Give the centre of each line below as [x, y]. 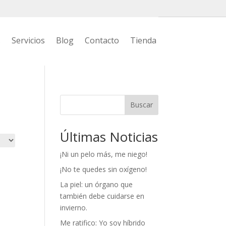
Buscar [141, 105]
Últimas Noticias [109, 136]
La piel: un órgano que [97, 184]
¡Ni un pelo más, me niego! [104, 154]
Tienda [143, 40]
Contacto [102, 40]
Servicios [28, 40]
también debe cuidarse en [102, 196]
